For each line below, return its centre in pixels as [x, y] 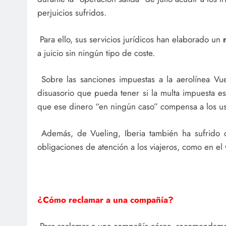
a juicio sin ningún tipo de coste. [96, 53]
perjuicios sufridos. [72, 13]
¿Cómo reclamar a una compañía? [105, 200]
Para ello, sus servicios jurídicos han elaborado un [130, 39]
